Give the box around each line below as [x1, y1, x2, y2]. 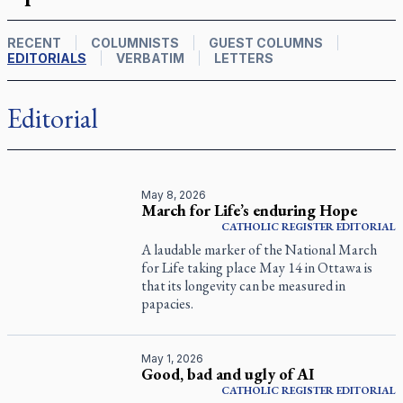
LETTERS [214, 50, 273, 66]
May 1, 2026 [141, 352, 204, 365]
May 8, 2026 [141, 188, 207, 201]
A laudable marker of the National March [141, 240, 378, 259]
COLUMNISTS [91, 35, 179, 50]
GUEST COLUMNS [209, 35, 323, 50]
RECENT [7, 35, 61, 50]
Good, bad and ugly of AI [141, 363, 315, 384]
